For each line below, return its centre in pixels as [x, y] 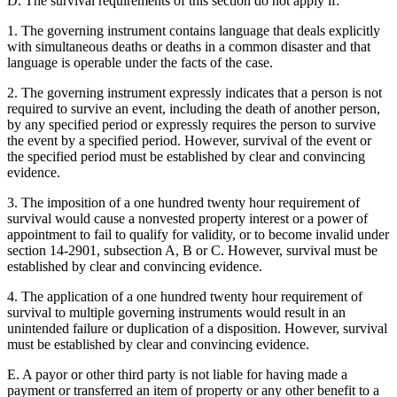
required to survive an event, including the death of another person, [194, 108]
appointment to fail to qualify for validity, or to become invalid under [198, 234]
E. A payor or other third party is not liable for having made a [177, 374]
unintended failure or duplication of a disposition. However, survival [197, 328]
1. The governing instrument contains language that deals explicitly [194, 30]
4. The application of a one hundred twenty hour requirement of [185, 296]
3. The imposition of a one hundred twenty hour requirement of [183, 202]
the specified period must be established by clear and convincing [186, 156]
